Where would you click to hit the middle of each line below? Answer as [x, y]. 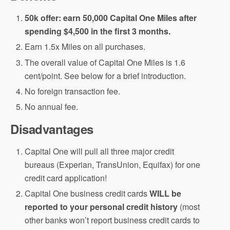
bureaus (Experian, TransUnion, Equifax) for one [113, 164]
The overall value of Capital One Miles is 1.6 [105, 62]
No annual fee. [52, 106]
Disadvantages [52, 129]
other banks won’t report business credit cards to [112, 220]
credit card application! [66, 178]
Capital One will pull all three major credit [100, 151]
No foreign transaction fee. [73, 91]
